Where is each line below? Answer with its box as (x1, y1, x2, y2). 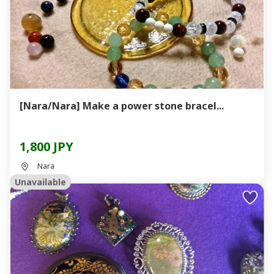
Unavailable (15, 176, 66, 188)
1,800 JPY (20, 138, 73, 155)
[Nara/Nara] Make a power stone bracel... (20, 99, 224, 113)
